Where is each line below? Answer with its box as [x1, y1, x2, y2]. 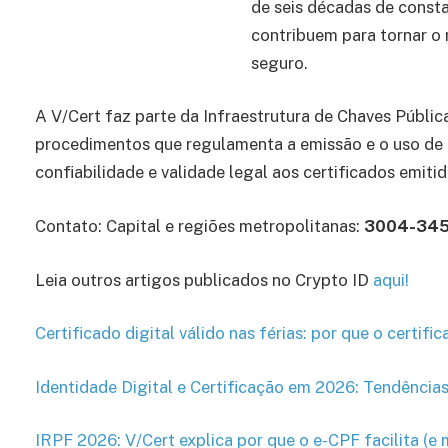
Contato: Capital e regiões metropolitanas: [35, 216, 364, 236]
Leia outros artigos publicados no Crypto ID [35, 269, 373, 290]
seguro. [251, 52, 308, 73]
